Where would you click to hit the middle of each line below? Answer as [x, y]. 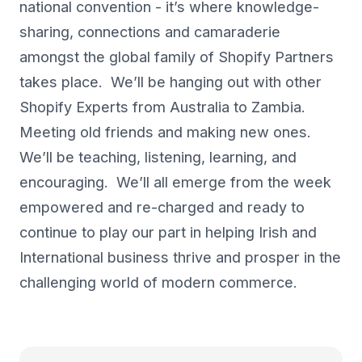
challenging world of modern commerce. [158, 283]
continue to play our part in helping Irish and [168, 233]
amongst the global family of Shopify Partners [177, 57]
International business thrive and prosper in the [180, 258]
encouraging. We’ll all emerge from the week [175, 183]
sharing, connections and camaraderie [150, 32]
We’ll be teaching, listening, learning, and [158, 158]
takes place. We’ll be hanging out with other [170, 82]
